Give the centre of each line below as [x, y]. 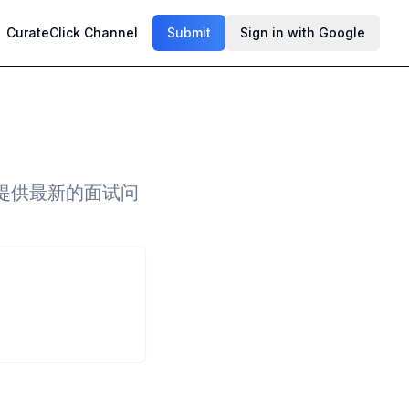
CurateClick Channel [72, 32]
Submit [189, 32]
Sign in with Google [303, 32]
